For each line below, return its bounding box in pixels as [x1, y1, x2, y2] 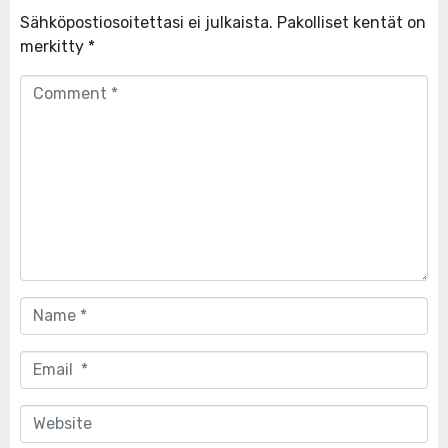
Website [19, 406, 78, 426]
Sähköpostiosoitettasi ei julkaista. [20, 13, 273, 33]
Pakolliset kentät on [277, 13, 426, 33]
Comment [19, 76, 93, 96]
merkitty [20, 37, 88, 57]
